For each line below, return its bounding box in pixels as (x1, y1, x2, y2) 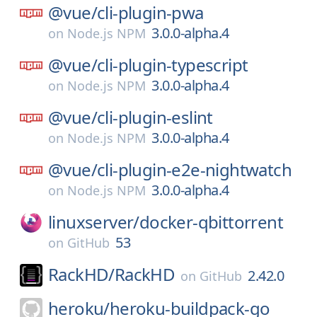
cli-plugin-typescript (97, 53, 248, 76)
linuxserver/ (48, 210, 139, 234)
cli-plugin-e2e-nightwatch (97, 158, 292, 181)
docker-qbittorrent (139, 210, 284, 234)
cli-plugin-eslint (97, 105, 213, 129)
